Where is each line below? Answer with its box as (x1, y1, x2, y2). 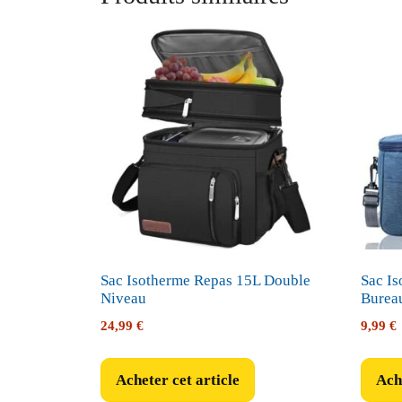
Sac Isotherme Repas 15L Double (100, 272, 310, 290)
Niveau (100, 290, 146, 308)
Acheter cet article (116, 371, 240, 389)
